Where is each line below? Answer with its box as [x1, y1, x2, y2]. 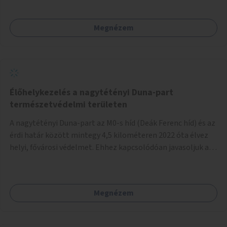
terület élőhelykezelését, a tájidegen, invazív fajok [10, 154, 184, 165]
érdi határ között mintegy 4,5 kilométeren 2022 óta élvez [10, 129, 208, 141]
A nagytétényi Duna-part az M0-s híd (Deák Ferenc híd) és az [10, 117, 215, 129]
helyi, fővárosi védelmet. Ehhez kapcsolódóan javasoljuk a [10, 141, 209, 153]
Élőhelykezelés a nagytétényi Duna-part [10, 86, 173, 99]
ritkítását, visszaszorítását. [10, 166, 105, 177]
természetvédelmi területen [10, 98, 127, 111]
